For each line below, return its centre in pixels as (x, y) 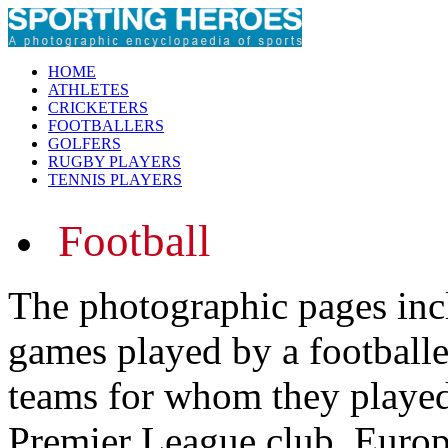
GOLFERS (84, 143)
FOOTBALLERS (106, 125)
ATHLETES (88, 89)
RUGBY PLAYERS (114, 161)
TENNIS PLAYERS (115, 179)
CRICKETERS (98, 107)
